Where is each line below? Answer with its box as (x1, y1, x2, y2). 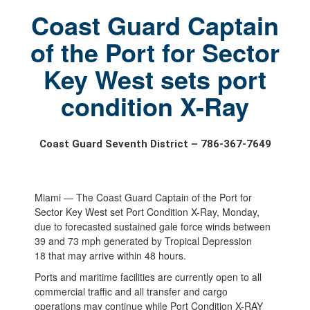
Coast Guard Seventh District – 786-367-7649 (39, 137, 271, 150)
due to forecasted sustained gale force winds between (34, 219, 271, 233)
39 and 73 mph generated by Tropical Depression (34, 233, 252, 248)
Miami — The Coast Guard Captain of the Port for (34, 190, 252, 204)
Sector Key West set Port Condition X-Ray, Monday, (34, 204, 259, 219)
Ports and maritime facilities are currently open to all (34, 269, 262, 284)
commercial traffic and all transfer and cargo (34, 284, 228, 298)
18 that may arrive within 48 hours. (34, 248, 189, 262)
